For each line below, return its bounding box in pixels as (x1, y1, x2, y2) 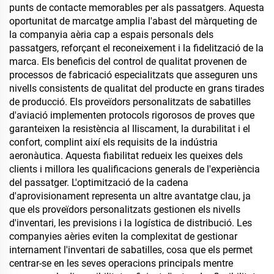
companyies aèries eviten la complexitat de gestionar (9, 231, 237, 242)
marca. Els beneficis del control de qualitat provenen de (9, 56, 246, 67)
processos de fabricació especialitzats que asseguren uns (9, 69, 257, 81)
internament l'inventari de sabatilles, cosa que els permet (9, 244, 253, 256)
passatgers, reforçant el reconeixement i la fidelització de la (9, 42, 264, 54)
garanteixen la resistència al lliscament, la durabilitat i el (9, 123, 250, 135)
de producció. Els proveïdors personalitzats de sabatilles (9, 96, 251, 108)
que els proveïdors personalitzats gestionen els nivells (9, 204, 240, 215)
